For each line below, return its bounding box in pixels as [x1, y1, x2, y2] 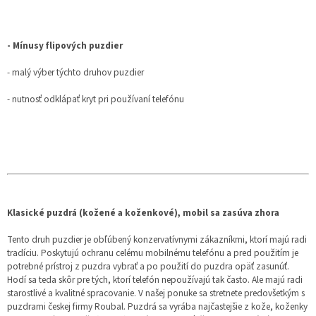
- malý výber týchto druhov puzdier [7, 65, 144, 79]
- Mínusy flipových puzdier [7, 38, 123, 52]
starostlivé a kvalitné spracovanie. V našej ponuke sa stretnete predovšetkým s [7, 286, 305, 300]
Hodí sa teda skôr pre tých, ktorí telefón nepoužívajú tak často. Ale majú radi [7, 272, 303, 286]
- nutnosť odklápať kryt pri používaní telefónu [7, 92, 184, 106]
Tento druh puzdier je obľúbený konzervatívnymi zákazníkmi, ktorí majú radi [7, 232, 307, 246]
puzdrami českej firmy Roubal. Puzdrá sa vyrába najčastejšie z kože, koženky [7, 299, 308, 313]
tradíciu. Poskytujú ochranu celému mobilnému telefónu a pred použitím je [7, 245, 298, 260]
